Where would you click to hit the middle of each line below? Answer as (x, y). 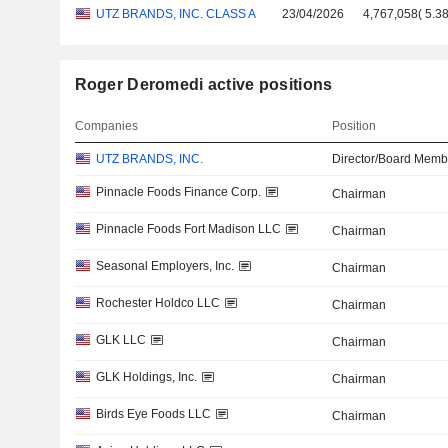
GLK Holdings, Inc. (146, 377)
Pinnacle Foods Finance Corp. (178, 192)
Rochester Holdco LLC (157, 303)
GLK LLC (120, 340)
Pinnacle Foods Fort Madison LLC (188, 229)
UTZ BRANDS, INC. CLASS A (175, 14)
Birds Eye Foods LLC (153, 414)
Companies (106, 126)
